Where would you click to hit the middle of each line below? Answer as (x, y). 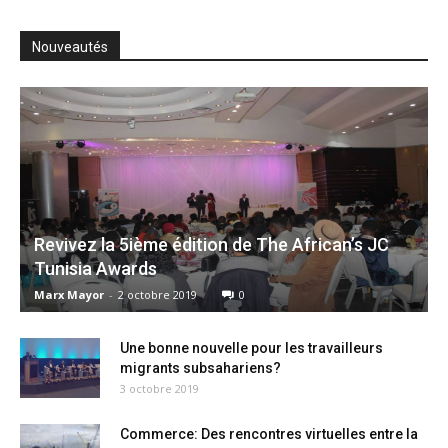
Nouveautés (70, 46)
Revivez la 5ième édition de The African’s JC (211, 245)
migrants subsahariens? (200, 368)
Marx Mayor (69, 295)
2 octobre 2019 (157, 295)
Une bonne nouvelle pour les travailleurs (251, 348)
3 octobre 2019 (159, 389)
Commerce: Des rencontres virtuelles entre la (269, 434)
